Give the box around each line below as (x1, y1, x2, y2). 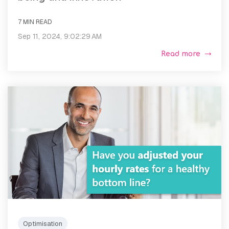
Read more (161, 50, 200, 58)
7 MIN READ (18, 17, 52, 26)
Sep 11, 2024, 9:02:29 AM (18, 31, 102, 41)
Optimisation (23, 219, 62, 228)
